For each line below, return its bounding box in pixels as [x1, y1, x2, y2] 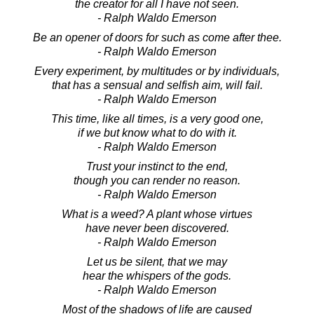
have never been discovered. [85, 221, 229, 234]
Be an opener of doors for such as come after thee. [32, 31, 282, 43]
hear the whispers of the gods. [83, 269, 231, 282]
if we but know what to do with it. [77, 126, 237, 139]
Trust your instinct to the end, [86, 160, 228, 172]
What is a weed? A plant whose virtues [62, 207, 252, 220]
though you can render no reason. [74, 174, 240, 186]
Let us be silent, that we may [87, 255, 227, 268]
